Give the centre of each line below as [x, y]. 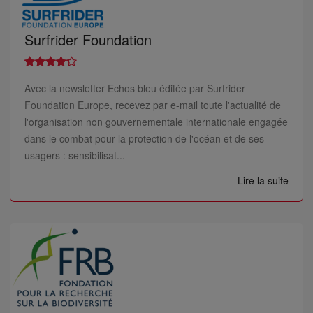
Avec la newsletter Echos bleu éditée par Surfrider [135, 88]
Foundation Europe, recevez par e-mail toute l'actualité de [153, 105]
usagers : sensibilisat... [75, 155]
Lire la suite [263, 180]
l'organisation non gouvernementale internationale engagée [156, 122]
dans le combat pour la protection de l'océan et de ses [144, 138]
